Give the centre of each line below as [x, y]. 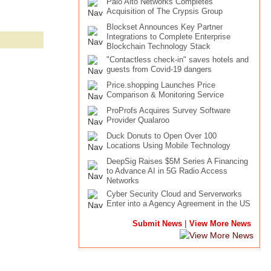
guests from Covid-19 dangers [159, 69]
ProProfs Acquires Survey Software [168, 110]
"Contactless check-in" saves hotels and [178, 60]
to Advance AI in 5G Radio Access [167, 171]
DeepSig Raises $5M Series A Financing [177, 161]
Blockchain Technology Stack [158, 46]
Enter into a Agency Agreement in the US [178, 204]
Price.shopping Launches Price [161, 85]
